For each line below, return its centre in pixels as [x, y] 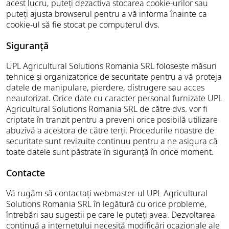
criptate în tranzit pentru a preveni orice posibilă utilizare [112, 120]
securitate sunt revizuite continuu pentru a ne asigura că [112, 141]
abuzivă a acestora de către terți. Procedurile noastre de [110, 130]
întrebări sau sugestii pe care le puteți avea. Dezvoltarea [111, 215]
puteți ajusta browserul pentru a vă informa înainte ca [107, 14]
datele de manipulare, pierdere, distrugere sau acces [105, 87]
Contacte [26, 173]
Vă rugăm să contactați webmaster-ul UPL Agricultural [107, 193]
